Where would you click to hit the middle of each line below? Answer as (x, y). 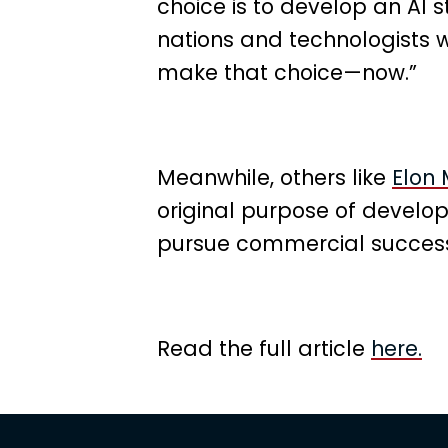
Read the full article (264, 348)
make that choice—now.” (287, 72)
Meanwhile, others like (274, 177)
